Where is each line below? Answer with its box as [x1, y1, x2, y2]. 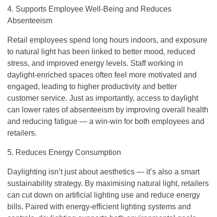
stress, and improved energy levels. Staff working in [7, 59, 183, 67]
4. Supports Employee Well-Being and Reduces [7, 5, 171, 13]
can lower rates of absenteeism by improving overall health [7, 106, 208, 114]
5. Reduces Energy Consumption [7, 148, 121, 156]
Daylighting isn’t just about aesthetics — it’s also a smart [7, 168, 200, 176]
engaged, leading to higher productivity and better [7, 82, 177, 91]
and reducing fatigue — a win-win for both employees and [7, 117, 204, 125]
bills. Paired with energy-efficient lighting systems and [7, 202, 191, 211]
